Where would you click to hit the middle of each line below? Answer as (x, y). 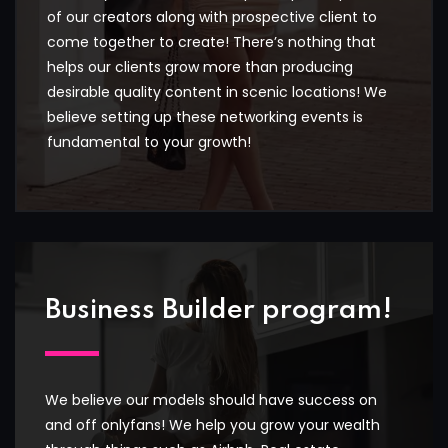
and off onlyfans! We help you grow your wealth (212, 424)
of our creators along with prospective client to (212, 17)
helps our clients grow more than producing (200, 67)
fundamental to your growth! (149, 142)
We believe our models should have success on (211, 399)
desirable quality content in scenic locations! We (217, 92)
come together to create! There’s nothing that (211, 42)
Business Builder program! (218, 310)
